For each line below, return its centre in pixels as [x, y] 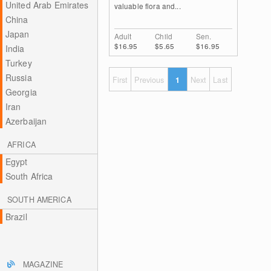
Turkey [18, 63]
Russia [18, 77]
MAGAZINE [43, 264]
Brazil [16, 217]
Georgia [21, 92]
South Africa [29, 176]
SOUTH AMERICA [39, 200]
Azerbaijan [26, 121]
